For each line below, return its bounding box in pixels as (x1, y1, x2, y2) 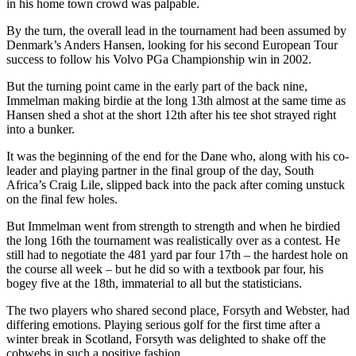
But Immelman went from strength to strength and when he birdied (6, 219, 340, 233)
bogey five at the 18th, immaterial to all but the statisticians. (6, 276, 302, 290)
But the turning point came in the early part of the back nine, (6, 79, 308, 93)
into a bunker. (6, 122, 75, 136)
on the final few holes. (6, 192, 118, 206)
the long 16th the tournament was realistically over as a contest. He (6, 233, 340, 247)
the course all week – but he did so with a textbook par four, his (6, 261, 323, 276)
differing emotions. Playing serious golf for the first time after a (6, 317, 320, 331)
